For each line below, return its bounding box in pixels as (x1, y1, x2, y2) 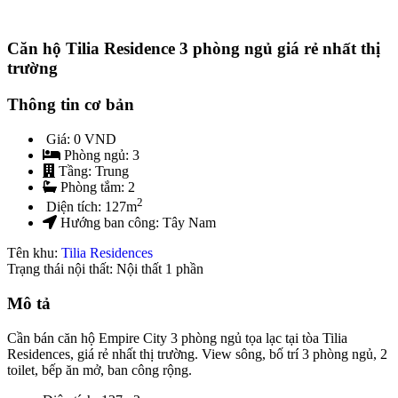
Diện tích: (46, 199, 105, 215)
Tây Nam (163, 215, 216, 231)
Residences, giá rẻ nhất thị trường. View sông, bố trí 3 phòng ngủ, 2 (7, 346, 387, 362)
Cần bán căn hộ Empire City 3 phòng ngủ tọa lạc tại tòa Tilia (7, 330, 347, 346)
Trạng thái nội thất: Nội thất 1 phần (7, 261, 203, 277)
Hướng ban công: (60, 215, 163, 231)
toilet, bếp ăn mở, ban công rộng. (7, 362, 192, 378)
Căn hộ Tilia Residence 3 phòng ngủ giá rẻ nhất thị (7, 39, 380, 59)
